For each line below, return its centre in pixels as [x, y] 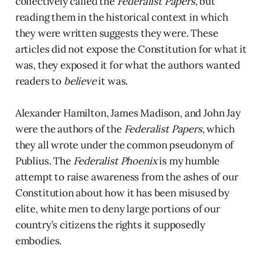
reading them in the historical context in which [122, 17]
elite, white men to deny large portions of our [117, 209]
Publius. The [44, 161]
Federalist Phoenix [115, 161]
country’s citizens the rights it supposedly [110, 225]
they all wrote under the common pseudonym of [125, 145]
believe [80, 81]
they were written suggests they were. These [117, 33]
